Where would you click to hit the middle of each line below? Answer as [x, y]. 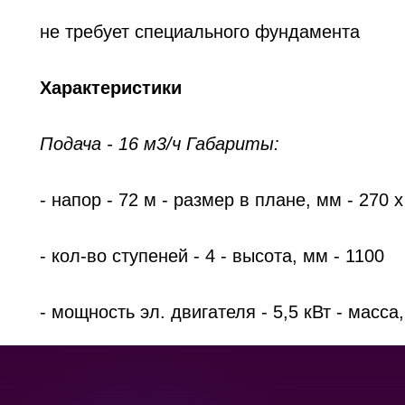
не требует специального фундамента [200, 32]
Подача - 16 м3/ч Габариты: [160, 144]
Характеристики [111, 88]
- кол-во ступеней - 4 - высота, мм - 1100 [212, 256]
